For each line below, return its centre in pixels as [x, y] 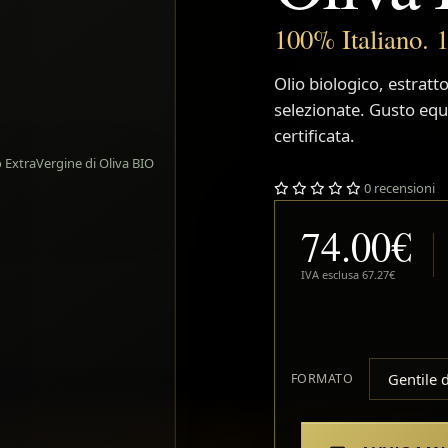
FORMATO [322, 379]
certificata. [314, 136]
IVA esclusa [331, 275]
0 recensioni [399, 188]
